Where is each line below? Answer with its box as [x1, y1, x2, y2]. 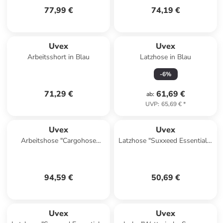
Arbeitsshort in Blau [27, 52, 90, 62]
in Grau [154, 146, 177, 155]
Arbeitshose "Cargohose [21, 136, 97, 145]
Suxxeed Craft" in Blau [23, 146, 94, 155]
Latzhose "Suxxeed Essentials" [118, 136, 213, 145]
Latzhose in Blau [140, 52, 192, 62]
